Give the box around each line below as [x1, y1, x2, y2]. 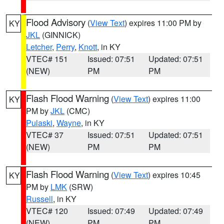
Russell [26, 193, 53, 204]
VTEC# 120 [26, 205, 68, 216]
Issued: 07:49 [87, 205, 135, 216]
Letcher [26, 41, 52, 52]
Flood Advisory [26, 15, 85, 28]
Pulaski [26, 117, 52, 128]
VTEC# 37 [26, 129, 63, 140]
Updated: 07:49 [148, 205, 203, 216]
